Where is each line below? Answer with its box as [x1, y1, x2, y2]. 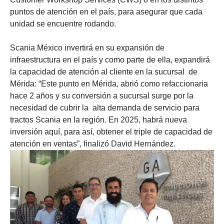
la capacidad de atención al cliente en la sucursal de [10, 67, 197, 76]
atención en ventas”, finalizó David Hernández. [10, 139, 175, 148]
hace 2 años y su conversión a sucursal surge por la [10, 91, 193, 100]
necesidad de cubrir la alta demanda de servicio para [10, 103, 199, 112]
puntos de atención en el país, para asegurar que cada [10, 7, 202, 16]
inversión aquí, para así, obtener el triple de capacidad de [10, 127, 212, 136]
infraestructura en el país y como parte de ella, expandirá [10, 55, 210, 64]
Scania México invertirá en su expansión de [10, 43, 164, 52]
